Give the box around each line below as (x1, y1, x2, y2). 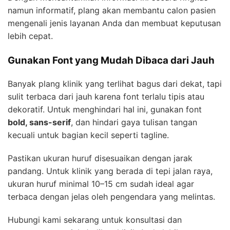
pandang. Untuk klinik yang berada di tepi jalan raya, (8, 165, 213, 176)
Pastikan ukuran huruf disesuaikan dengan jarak (8, 152, 193, 163)
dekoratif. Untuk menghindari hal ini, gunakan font (8, 104, 202, 114)
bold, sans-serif (8, 117, 71, 127)
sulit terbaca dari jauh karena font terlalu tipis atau (8, 91, 204, 102)
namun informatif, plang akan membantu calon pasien (8, 5, 216, 16)
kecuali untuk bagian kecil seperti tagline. (8, 129, 169, 140)
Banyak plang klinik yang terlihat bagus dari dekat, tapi (8, 78, 222, 89)
